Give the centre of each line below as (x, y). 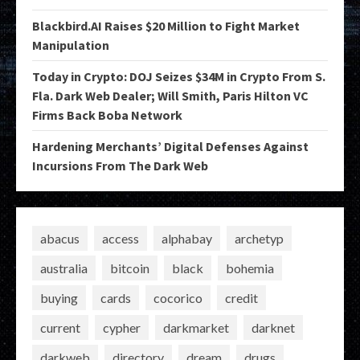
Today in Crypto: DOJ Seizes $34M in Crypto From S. (179, 77)
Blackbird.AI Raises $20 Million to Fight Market (166, 26)
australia (64, 268)
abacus (60, 238)
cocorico (178, 297)
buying (59, 297)
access (121, 238)
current (60, 327)
